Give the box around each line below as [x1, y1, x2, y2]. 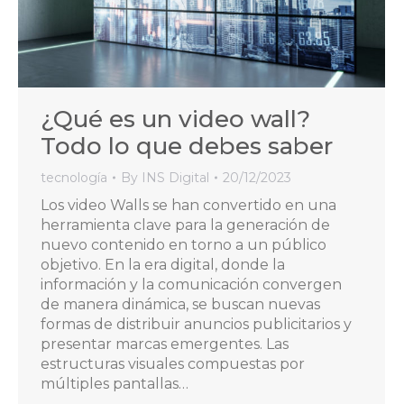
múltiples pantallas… [41, 375, 188, 393]
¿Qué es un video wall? [41, 105, 310, 134]
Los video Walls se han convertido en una [41, 197, 336, 215]
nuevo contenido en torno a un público [41, 236, 326, 254]
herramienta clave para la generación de [41, 216, 330, 234]
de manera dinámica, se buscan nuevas [41, 296, 320, 314]
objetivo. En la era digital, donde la [41, 256, 285, 274]
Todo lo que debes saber [41, 132, 333, 161]
